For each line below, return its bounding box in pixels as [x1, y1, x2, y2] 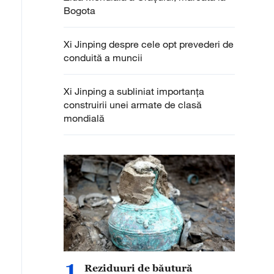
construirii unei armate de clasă [64, 98, 202, 111]
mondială [64, 112, 107, 124]
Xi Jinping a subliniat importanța [64, 85, 204, 97]
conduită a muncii [64, 51, 143, 64]
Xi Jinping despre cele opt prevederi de [64, 38, 234, 50]
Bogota [64, 4, 95, 17]
